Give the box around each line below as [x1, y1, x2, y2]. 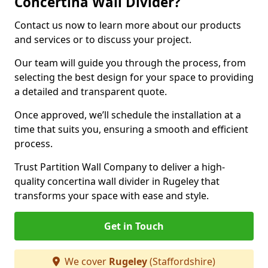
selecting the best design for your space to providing [14, 71, 254, 84]
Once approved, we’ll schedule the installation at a [14, 108, 241, 121]
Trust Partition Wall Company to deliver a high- [14, 160, 225, 173]
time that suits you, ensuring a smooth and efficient [14, 123, 248, 136]
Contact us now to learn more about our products [14, 19, 241, 32]
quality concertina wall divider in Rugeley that [14, 175, 220, 188]
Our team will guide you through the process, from [14, 56, 246, 69]
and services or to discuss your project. [14, 33, 194, 46]
